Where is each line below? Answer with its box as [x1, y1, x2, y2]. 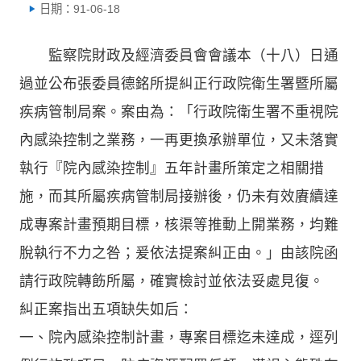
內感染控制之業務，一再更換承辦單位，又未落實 [19, 131, 338, 148]
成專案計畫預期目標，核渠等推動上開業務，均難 [19, 216, 338, 233]
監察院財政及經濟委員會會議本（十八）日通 [19, 47, 338, 64]
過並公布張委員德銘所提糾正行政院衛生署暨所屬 [19, 75, 338, 92]
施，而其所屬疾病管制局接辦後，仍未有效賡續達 [19, 188, 338, 205]
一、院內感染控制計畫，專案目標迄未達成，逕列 [19, 329, 338, 346]
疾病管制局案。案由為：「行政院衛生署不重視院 [19, 103, 338, 120]
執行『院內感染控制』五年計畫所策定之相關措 [19, 160, 324, 176]
